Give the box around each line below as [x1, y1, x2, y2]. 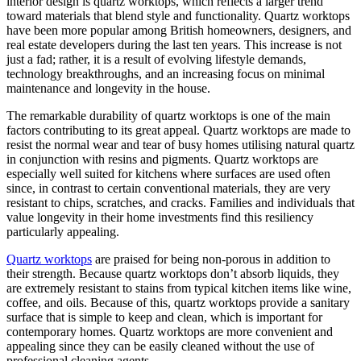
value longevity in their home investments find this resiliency [6, 210, 313, 224]
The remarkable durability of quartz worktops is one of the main [6, 108, 330, 122]
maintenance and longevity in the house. [6, 81, 210, 95]
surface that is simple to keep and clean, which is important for [6, 309, 322, 324]
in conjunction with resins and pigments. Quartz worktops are [6, 151, 318, 166]
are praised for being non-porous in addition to [92, 251, 330, 266]
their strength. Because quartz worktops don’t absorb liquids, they [6, 266, 339, 280]
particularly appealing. [6, 224, 119, 239]
